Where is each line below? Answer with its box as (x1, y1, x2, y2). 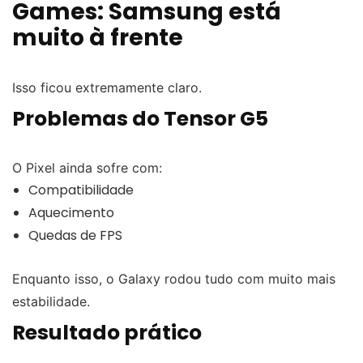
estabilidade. (12, 293, 90, 310)
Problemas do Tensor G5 (12, 104, 268, 133)
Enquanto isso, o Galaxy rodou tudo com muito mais (12, 270, 335, 287)
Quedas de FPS (28, 225, 122, 245)
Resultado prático (12, 318, 202, 347)
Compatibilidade (28, 180, 134, 199)
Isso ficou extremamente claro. (12, 79, 202, 96)
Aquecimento (28, 203, 114, 222)
